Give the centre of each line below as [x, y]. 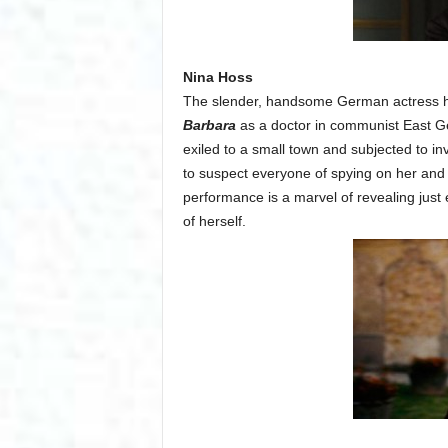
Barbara [209, 125]
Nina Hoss [217, 77]
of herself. [214, 221]
